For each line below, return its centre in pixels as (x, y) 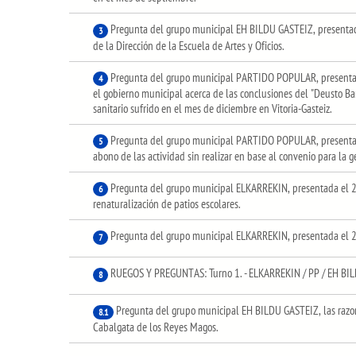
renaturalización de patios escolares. (167, 204)
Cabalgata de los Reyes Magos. (156, 327)
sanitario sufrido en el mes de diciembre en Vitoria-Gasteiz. (213, 108)
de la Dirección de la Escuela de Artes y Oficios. (189, 45)
